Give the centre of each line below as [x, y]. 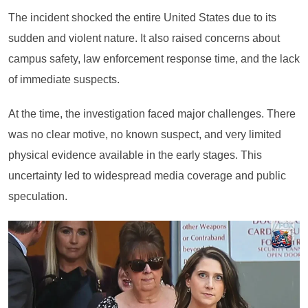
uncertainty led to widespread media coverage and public [147, 176]
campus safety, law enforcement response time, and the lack [154, 59]
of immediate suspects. [64, 79]
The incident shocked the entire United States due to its [142, 18]
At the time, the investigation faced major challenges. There [152, 114]
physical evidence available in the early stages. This [135, 155]
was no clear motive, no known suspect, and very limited [145, 134]
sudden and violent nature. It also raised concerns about [144, 38]
